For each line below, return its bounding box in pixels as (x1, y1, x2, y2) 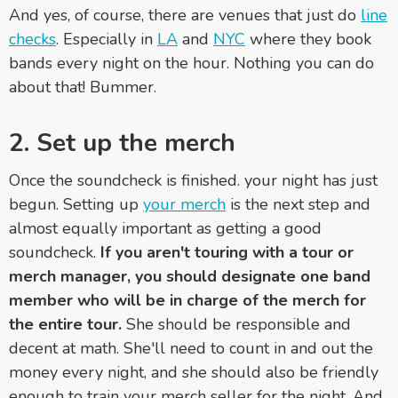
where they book (245, 28, 371, 50)
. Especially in (56, 28, 157, 50)
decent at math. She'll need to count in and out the (9, 337, 373, 359)
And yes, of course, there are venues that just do (9, 4, 361, 26)
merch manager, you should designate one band (9, 265, 370, 287)
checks (9, 28, 56, 50)
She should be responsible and (122, 313, 351, 335)
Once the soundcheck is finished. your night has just (9, 169, 378, 191)
